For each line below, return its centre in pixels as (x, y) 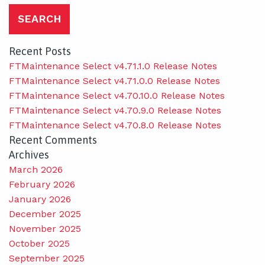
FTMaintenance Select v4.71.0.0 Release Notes (114, 80)
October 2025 (39, 243)
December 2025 (45, 214)
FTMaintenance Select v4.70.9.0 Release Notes (115, 110)
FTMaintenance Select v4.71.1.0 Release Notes (113, 66)
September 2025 (47, 258)
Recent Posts (40, 51)
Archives (29, 154)
